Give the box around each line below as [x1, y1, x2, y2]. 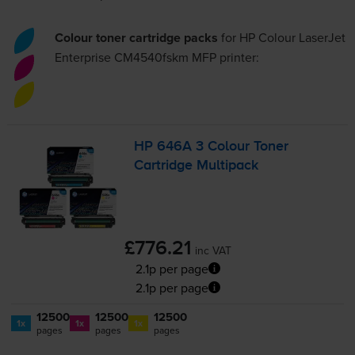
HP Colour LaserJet [239, 29, 346, 47]
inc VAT [194, 242, 231, 258]
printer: [216, 48, 260, 67]
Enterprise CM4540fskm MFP [55, 48, 217, 67]
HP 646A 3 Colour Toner [134, 139, 289, 155]
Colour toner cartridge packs [55, 29, 219, 48]
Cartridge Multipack [134, 158, 259, 174]
